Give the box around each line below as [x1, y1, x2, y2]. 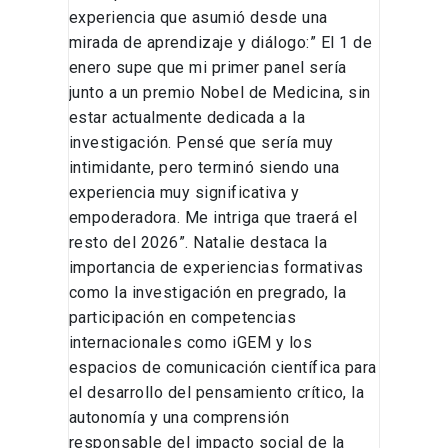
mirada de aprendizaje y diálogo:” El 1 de [68, 33, 373, 53]
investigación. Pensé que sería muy [68, 133, 334, 153]
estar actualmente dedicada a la [68, 108, 306, 128]
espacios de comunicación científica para [68, 358, 377, 378]
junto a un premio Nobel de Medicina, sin [68, 83, 371, 103]
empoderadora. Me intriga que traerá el [68, 208, 358, 228]
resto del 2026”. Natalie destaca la [68, 233, 328, 253]
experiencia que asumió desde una [68, 8, 328, 28]
